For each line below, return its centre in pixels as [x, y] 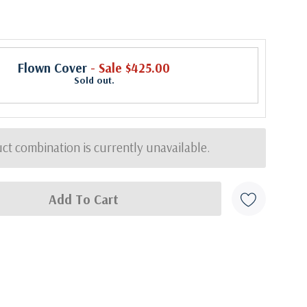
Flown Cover [52, 68]
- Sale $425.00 [128, 68]
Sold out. [94, 80]
